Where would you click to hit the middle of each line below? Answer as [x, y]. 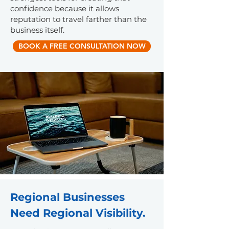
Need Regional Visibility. [78, 213]
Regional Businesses [67, 197]
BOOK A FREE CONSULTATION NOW [82, 46]
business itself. [37, 30]
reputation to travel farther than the [78, 19]
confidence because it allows [65, 8]
